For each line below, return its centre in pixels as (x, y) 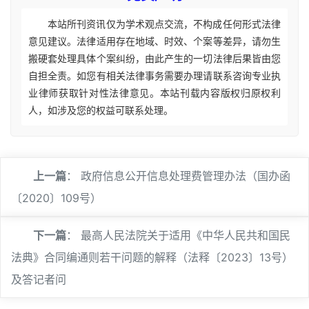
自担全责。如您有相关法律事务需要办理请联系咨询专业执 (154, 76)
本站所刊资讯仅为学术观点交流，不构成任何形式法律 (164, 24)
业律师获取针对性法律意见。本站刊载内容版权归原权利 (154, 93)
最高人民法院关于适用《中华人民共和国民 (186, 235)
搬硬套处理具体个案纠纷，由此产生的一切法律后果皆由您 (154, 58)
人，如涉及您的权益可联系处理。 (101, 110)
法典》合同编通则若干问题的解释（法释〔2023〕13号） (152, 257)
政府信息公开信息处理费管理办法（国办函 (186, 176)
